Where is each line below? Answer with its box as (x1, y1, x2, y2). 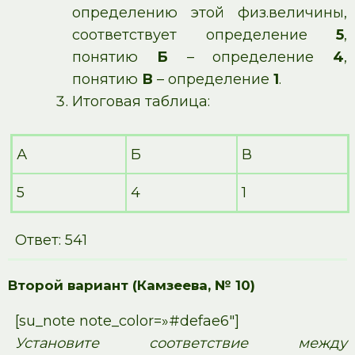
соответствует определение (72, 26, 336, 44)
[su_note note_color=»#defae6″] (14, 312, 239, 330)
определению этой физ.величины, (72, 4, 347, 22)
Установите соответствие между (14, 334, 347, 353)
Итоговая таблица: (72, 93, 210, 111)
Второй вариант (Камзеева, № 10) (8, 277, 255, 294)
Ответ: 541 (14, 231, 87, 250)
